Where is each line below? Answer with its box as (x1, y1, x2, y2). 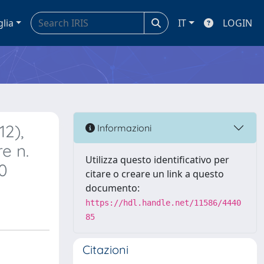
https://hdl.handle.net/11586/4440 (85, 198, 241, 207)
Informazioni (95, 121, 151, 134)
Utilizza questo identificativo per (85, 153, 229, 166)
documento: (85, 181, 140, 194)
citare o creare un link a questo (85, 167, 224, 180)
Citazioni (82, 242, 128, 257)
